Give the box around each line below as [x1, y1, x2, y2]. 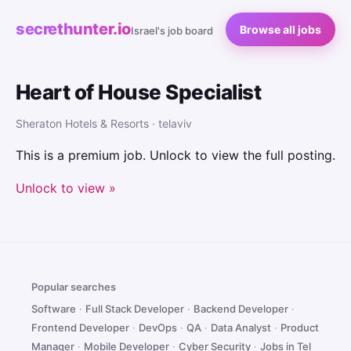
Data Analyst [211, 321, 271, 334]
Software [31, 302, 76, 315]
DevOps [139, 321, 177, 334]
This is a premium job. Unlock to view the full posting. [16, 147, 335, 163]
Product [280, 321, 319, 334]
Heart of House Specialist [16, 80, 261, 104]
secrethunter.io [16, 20, 131, 38]
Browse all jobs [240, 23, 321, 36]
